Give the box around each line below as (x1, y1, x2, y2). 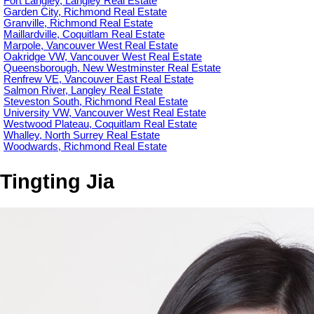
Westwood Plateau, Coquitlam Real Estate (4, 118, 197, 130)
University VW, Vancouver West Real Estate (4, 107, 206, 119)
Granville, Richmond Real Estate (4, 18, 153, 29)
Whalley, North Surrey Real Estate (4, 130, 160, 142)
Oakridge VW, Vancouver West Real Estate (4, 51, 202, 63)
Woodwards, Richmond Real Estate (4, 141, 167, 153)
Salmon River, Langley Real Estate (4, 85, 163, 97)
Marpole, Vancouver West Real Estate (4, 40, 178, 52)
